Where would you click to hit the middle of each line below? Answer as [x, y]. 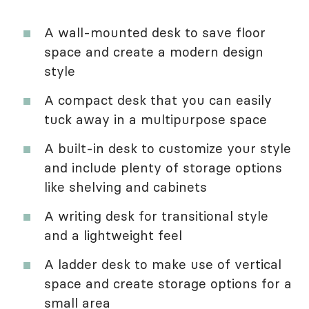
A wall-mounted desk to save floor [155, 33]
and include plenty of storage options [163, 168]
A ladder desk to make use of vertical [163, 265]
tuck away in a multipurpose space [156, 120]
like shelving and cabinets [126, 187]
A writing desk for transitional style [156, 216]
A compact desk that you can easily [158, 100]
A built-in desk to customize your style [168, 149]
